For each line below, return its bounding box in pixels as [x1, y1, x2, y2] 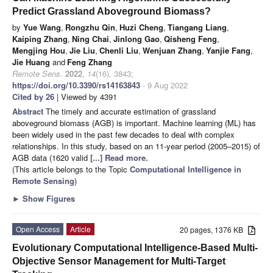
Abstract [12, 105, 46, 117]
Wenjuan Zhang [143, 44, 202, 56]
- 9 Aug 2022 [140, 79, 188, 91]
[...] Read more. [90, 151, 148, 163]
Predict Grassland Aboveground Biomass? [12, 5, 211, 16]
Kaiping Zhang [12, 32, 68, 44]
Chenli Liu [99, 44, 138, 56]
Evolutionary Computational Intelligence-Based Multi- [12, 242, 258, 253]
